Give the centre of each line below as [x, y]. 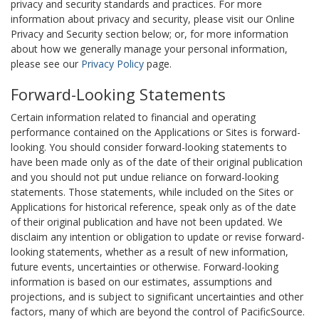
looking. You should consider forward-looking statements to [149, 147]
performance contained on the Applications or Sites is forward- [156, 132]
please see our [46, 64]
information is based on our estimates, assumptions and [141, 282]
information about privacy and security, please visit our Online [153, 19]
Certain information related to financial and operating [133, 117]
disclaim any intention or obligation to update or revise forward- [158, 237]
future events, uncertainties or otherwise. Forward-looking [145, 267]
